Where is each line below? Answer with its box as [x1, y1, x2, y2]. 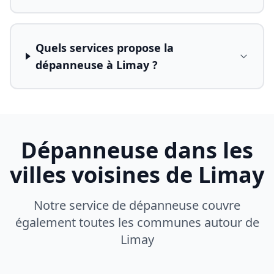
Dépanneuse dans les [21, 135, 253, 165]
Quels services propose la [35, 40, 174, 55]
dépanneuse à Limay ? [35, 57, 158, 72]
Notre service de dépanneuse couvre [34, 197, 240, 213]
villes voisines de [10, 160, 198, 190]
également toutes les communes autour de [15, 214, 259, 231]
